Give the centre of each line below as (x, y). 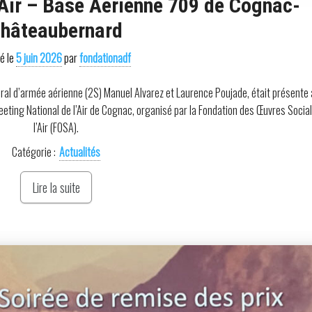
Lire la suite (56, 188)
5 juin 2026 (39, 58)
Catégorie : (33, 152)
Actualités (79, 152)
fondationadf (106, 58)
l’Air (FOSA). (56, 128)
